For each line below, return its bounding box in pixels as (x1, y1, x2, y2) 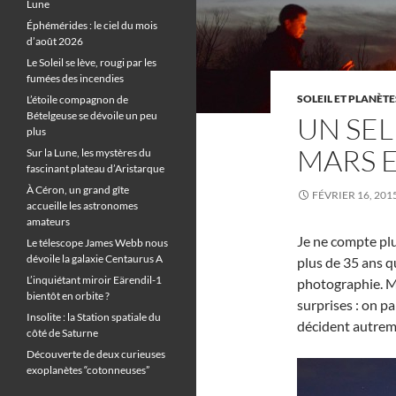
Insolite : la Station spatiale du (27, 310, 161, 324)
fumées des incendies (27, 72, 124, 85)
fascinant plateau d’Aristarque (27, 162, 164, 175)
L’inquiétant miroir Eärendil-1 (27, 273, 162, 286)
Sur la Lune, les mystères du (27, 146, 151, 159)
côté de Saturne (27, 326, 98, 339)
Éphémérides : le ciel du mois (27, 19, 157, 32)
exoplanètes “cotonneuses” (27, 363, 149, 377)
